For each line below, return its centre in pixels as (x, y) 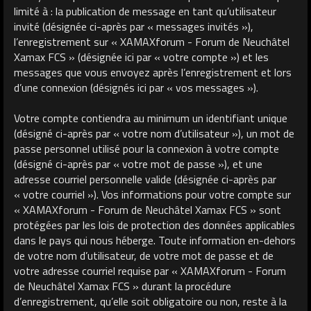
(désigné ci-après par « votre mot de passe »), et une (138, 163)
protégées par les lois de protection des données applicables (154, 225)
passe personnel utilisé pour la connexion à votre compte (146, 148)
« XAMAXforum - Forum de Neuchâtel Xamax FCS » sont (148, 209)
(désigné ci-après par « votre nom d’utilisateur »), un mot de (154, 133)
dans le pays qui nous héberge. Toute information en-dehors (155, 240)
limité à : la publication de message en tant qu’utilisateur (145, 11)
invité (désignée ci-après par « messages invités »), (134, 26)
